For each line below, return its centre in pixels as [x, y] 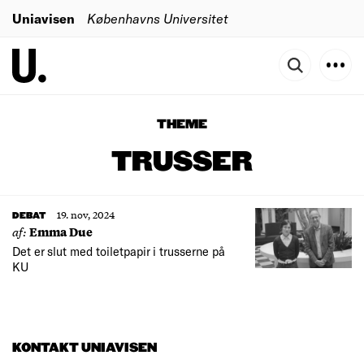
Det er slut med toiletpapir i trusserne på [119, 251]
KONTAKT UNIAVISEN [84, 348]
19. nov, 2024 [86, 214]
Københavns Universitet [158, 18]
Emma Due [61, 232]
